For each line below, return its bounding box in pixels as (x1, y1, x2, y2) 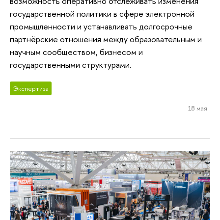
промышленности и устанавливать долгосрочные (10, 20, 192, 32)
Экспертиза (13, 84, 49, 93)
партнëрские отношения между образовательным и (10, 33, 202, 45)
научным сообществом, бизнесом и (10, 46, 143, 57)
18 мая (188, 104, 207, 113)
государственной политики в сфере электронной (10, 7, 194, 19)
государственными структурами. (10, 58, 132, 70)
